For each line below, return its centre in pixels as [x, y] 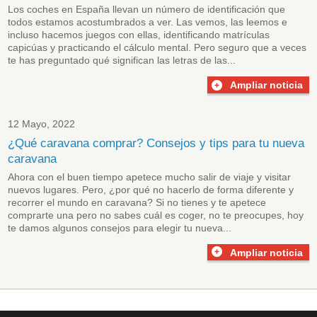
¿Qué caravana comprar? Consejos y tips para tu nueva [156, 143]
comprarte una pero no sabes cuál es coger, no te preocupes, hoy [156, 215]
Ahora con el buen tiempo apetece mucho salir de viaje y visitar [150, 177]
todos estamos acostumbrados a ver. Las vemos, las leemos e [148, 22]
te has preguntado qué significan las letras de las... [122, 60]
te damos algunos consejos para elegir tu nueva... [120, 227]
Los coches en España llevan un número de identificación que [147, 9]
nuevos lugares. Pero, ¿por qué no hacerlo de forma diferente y [151, 189]
